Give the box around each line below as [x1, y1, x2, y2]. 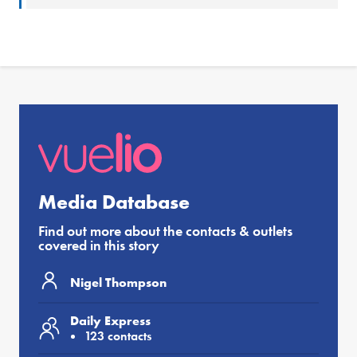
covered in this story [38, 236, 159, 255]
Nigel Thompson [70, 273, 167, 291]
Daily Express [70, 312, 151, 330]
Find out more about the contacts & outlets [38, 222, 292, 241]
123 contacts [84, 328, 151, 345]
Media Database [38, 189, 190, 216]
